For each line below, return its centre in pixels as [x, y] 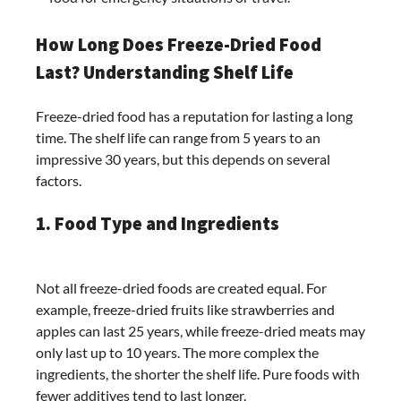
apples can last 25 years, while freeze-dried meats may [200, 331]
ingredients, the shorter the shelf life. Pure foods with [198, 374]
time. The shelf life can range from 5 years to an [178, 137]
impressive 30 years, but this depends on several [183, 158]
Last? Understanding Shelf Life [165, 72]
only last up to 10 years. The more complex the [177, 353]
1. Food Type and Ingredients [158, 223]
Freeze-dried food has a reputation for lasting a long [194, 115]
